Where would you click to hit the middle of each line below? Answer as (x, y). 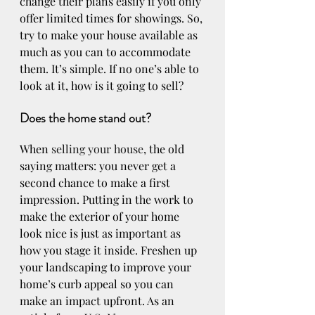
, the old (165, 149)
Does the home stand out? (85, 118)
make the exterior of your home (101, 217)
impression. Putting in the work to (108, 200)
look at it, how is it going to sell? (102, 86)
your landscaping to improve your (107, 267)
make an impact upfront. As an (98, 301)
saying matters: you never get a (99, 166)
